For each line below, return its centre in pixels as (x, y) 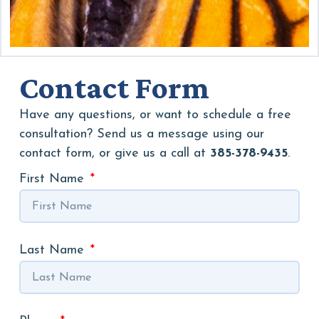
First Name (53, 179)
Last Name (53, 251)
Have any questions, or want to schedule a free (155, 115)
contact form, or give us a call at (114, 153)
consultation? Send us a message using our (141, 134)
